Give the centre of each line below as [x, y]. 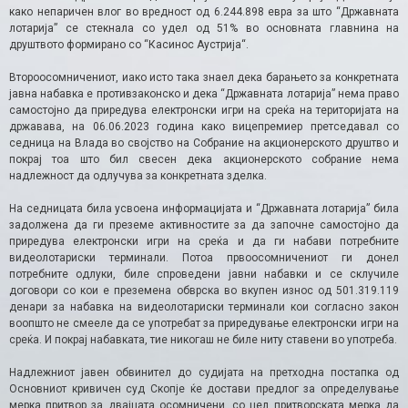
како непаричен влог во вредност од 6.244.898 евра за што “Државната [204, 11]
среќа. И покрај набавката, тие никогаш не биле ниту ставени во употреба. [203, 339]
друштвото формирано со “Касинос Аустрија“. [129, 44]
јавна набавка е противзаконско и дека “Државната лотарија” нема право [204, 93]
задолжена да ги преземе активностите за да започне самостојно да [204, 224]
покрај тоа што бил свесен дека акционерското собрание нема [204, 159]
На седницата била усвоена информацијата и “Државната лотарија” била [204, 208]
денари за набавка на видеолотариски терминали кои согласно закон [204, 306]
